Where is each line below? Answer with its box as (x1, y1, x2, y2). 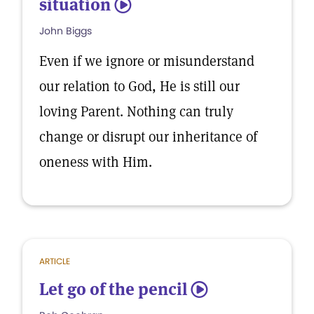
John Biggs (39, 24, 92, 38)
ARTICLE (39, 255, 70, 267)
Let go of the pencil (39, 278, 187, 300)
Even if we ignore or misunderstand (39, 52, 254, 70)
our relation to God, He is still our (39, 77, 240, 95)
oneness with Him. (39, 153, 156, 171)
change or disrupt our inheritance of (39, 128, 257, 146)
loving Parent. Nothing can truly (39, 102, 233, 121)
